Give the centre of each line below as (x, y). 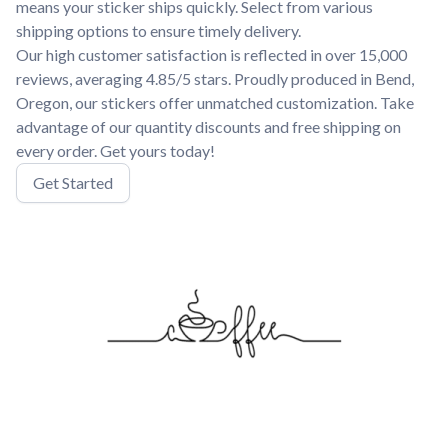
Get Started (73, 182)
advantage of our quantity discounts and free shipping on (208, 126)
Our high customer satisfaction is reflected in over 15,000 (211, 54)
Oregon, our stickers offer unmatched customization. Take (215, 102)
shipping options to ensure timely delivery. (158, 30)
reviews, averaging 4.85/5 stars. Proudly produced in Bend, (215, 78)
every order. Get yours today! (115, 150)
